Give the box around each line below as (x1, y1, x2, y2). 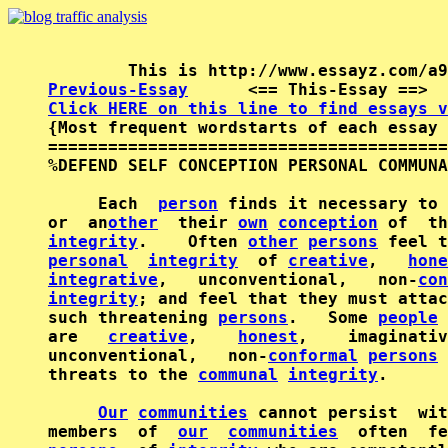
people (378, 308, 438, 327)
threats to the (48, 365, 198, 384)
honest (238, 327, 298, 346)
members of (48, 422, 178, 441)
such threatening (48, 308, 218, 327)
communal (198, 365, 278, 384)
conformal (268, 346, 358, 365)
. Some (288, 308, 378, 327)
